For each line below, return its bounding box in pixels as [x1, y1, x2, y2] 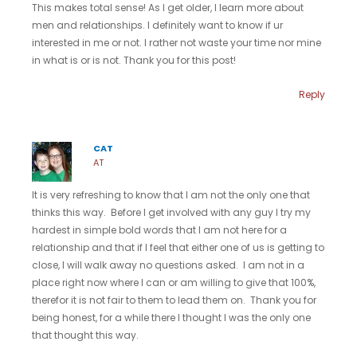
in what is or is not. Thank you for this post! [32, 53, 236, 67]
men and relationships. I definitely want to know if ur [32, 18, 283, 32]
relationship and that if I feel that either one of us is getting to [32, 241, 324, 255]
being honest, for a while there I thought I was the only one [32, 311, 311, 325]
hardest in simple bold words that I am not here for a [32, 223, 287, 237]
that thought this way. [32, 328, 139, 343]
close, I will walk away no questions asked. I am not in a [32, 258, 304, 273]
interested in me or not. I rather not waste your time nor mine [32, 35, 321, 49]
